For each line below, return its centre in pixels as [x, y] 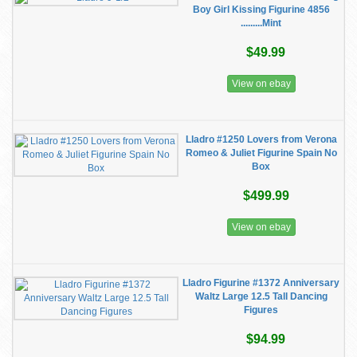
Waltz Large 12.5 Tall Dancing [261, 296]
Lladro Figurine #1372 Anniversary [261, 283]
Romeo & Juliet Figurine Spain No [261, 153]
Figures [261, 310]
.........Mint [261, 23]
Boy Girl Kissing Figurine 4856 [261, 10]
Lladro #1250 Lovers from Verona [261, 139]
